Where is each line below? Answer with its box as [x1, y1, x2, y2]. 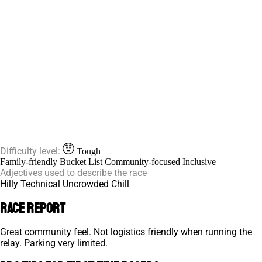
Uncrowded [63, 178, 111, 189]
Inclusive [182, 156, 216, 167]
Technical [20, 178, 63, 189]
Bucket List [60, 156, 105, 167]
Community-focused [105, 156, 182, 167]
